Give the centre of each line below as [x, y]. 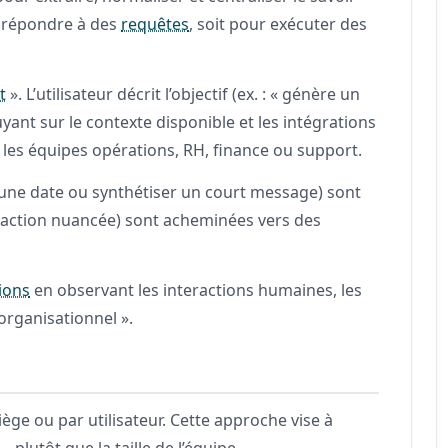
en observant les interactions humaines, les [196, 289]
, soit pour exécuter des [278, 23]
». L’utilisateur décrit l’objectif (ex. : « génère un [183, 93]
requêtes [155, 23]
